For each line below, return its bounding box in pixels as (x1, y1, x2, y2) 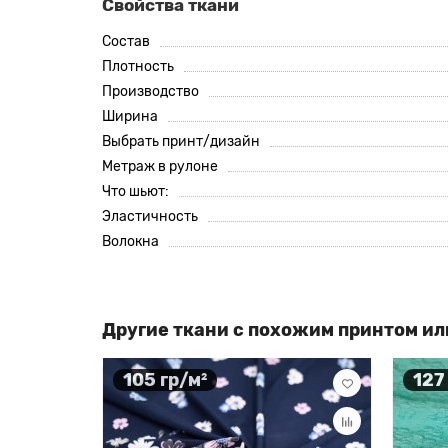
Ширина (102, 108, 158, 125)
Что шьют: (102, 183, 169, 200)
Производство (102, 83, 199, 100)
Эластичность (102, 208, 198, 225)
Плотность (102, 58, 174, 75)
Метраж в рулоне (102, 158, 218, 175)
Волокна (102, 233, 159, 250)
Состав (102, 33, 150, 50)
